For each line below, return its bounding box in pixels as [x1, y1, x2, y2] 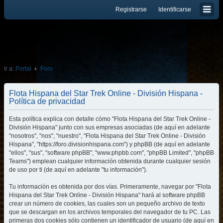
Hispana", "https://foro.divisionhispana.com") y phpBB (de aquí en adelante [9, 141, 210, 148]
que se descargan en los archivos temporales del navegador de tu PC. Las [9, 209, 211, 216]
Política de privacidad [9, 97, 85, 106]
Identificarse [158, 6, 191, 13]
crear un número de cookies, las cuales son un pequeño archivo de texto [9, 200, 205, 207]
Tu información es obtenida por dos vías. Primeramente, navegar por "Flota [9, 183, 211, 190]
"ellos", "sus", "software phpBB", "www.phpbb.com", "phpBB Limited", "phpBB [9, 149, 214, 156]
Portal [15, 65, 31, 72]
